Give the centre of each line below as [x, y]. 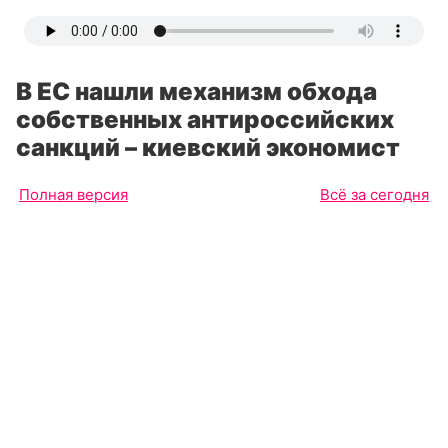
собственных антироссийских [205, 119]
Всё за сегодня [374, 194]
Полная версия [73, 194]
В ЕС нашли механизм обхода [196, 91]
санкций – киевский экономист [208, 147]
